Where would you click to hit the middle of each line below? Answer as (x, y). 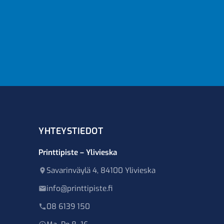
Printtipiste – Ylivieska (78, 152)
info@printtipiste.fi (80, 188)
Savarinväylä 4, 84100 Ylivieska (101, 170)
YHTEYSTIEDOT (71, 131)
